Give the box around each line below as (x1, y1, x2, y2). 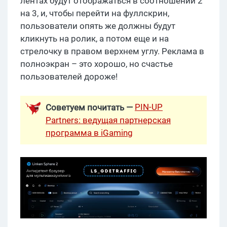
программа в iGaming (46, 127, 133, 138)
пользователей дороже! (20, 71, 118, 82)
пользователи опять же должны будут (20, 20, 175, 31)
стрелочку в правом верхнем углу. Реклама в (20, 46, 204, 56)
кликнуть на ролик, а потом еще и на (20, 33, 169, 44)
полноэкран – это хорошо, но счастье (20, 58, 173, 69)
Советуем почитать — (46, 102, 135, 112)
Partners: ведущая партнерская (46, 115, 171, 125)
